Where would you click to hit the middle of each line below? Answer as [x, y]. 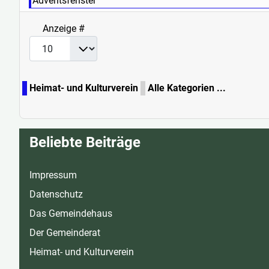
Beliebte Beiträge [85, 143]
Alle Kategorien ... [187, 88]
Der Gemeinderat [65, 233]
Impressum [53, 175]
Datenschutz [56, 195]
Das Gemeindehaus [71, 214]
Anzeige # [63, 29]
